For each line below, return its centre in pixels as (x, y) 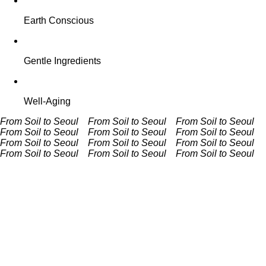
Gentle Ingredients (62, 61)
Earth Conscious (59, 20)
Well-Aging (47, 101)
